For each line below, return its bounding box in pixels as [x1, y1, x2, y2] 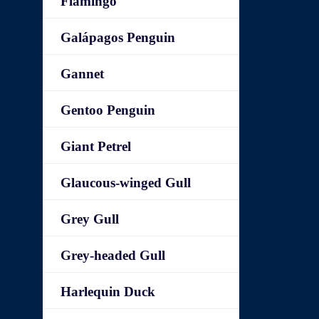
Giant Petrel [61, 139, 132, 154]
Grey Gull [61, 211, 120, 226]
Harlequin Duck [61, 284, 156, 299]
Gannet [61, 66, 105, 81]
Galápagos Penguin [61, 30, 176, 45]
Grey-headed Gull [61, 248, 166, 263]
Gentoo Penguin [61, 103, 156, 117]
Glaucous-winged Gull [61, 175, 192, 190]
